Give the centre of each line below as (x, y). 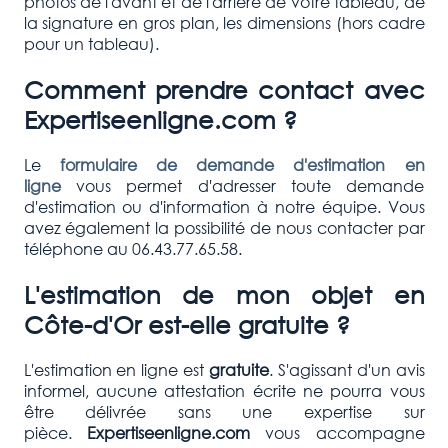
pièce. (55, 432)
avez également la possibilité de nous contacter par (224, 227)
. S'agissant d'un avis (346, 369)
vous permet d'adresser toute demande (242, 185)
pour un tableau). (91, 44)
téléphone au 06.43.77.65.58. (132, 248)
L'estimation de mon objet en (224, 293)
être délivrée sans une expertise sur (224, 411)
